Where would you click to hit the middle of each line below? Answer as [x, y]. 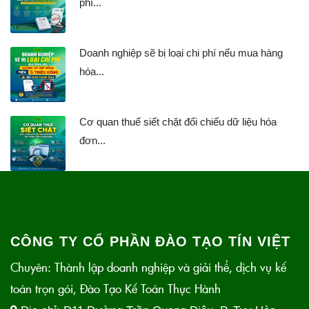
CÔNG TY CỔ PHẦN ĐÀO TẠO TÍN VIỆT [150, 242]
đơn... [92, 141]
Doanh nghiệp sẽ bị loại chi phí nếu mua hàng [181, 53]
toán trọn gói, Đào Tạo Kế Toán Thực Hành [116, 289]
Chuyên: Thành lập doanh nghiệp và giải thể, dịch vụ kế [148, 268]
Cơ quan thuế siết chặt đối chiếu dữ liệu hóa [178, 122]
